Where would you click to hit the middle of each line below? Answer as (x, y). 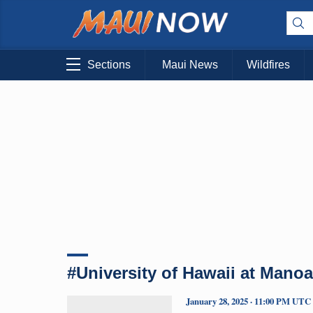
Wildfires (268, 65)
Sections (109, 65)
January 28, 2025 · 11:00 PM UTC (248, 301)
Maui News (190, 65)
